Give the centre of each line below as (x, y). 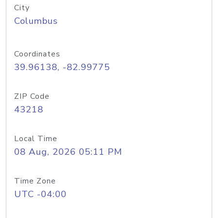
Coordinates (37, 54)
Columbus (36, 21)
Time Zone (35, 181)
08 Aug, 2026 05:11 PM (68, 152)
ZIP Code (32, 96)
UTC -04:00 (40, 194)
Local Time (36, 139)
